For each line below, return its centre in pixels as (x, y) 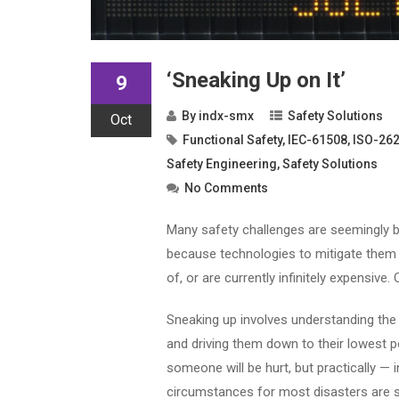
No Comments (226, 187)
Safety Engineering (222, 163)
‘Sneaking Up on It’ (256, 80)
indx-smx (226, 115)
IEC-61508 (318, 139)
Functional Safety (232, 139)
